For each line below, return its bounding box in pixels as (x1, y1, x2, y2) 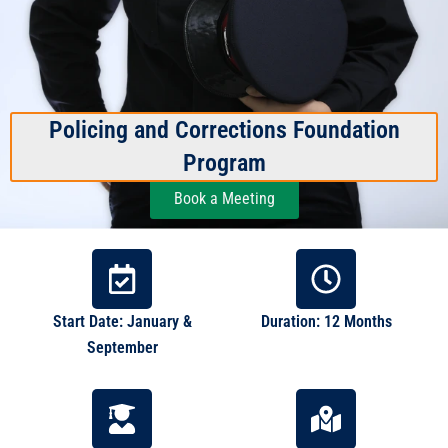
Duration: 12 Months (260, 311, 392, 331)
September (86, 337, 158, 357)
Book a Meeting (173, 188, 275, 208)
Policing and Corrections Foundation (48, 115, 400, 144)
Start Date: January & (52, 311, 192, 331)
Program (182, 148, 266, 177)
